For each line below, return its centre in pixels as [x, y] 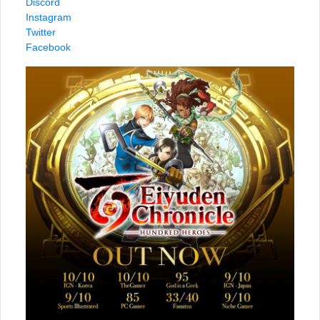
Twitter [41, 32]
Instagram [49, 17]
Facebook [48, 47]
